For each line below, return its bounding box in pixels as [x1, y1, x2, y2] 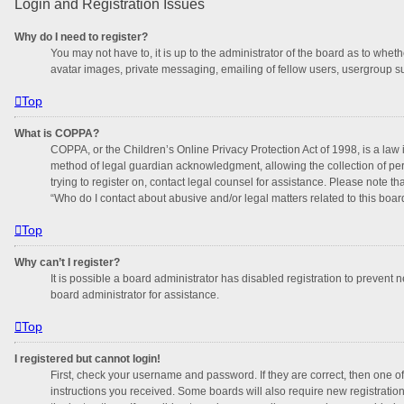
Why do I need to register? [14, 30, 148, 43]
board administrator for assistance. [50, 288, 219, 301]
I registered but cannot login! [14, 352, 161, 365]
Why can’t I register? [14, 255, 120, 269]
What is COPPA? [14, 126, 99, 140]
